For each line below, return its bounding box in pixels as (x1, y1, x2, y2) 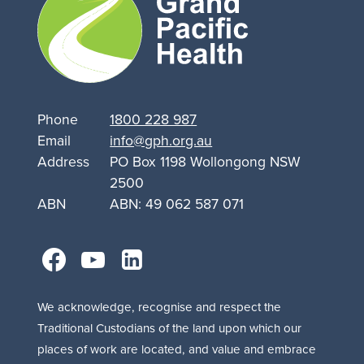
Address (37, 151, 90, 172)
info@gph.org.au (110, 130, 213, 151)
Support (123, 6, 180, 29)
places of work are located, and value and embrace (37, 340, 317, 357)
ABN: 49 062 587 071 (110, 193, 245, 214)
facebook (41, 232, 175, 278)
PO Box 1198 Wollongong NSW (110, 151, 301, 172)
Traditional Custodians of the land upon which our (37, 318, 302, 336)
